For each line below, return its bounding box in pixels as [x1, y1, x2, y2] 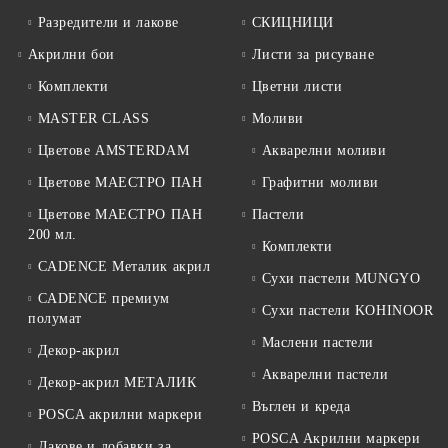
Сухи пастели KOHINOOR [261, 303, 434, 319]
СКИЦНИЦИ [251, 15, 335, 31]
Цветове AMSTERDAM [37, 143, 190, 159]
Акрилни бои [27, 47, 115, 63]
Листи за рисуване [251, 47, 375, 63]
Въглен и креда [251, 399, 351, 415]
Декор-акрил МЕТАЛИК [37, 375, 197, 391]
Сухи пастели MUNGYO [261, 271, 421, 287]
